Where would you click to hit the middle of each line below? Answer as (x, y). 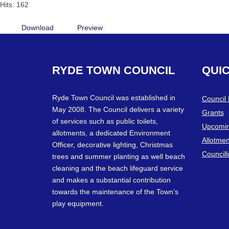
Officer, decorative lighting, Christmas (112, 144)
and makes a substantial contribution (111, 180)
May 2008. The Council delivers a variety (118, 109)
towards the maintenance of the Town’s (115, 191)
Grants (213, 112)
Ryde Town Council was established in (114, 97)
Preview (90, 27)
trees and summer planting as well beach (119, 156)
